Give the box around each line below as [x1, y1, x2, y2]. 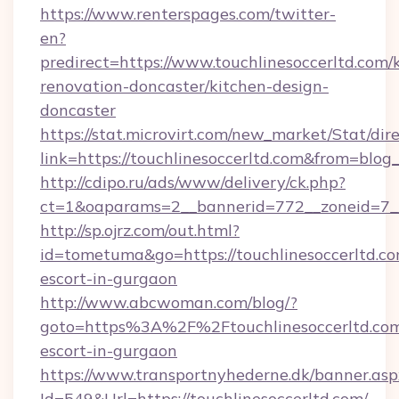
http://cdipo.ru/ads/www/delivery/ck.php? [40, 172, 346, 192]
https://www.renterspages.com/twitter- [40, 4, 336, 24]
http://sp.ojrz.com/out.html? [40, 220, 240, 240]
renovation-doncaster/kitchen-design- [40, 76, 329, 96]
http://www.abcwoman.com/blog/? [40, 292, 297, 313]
